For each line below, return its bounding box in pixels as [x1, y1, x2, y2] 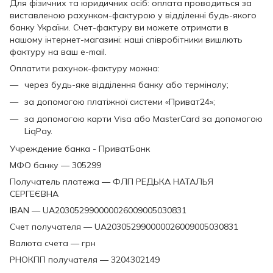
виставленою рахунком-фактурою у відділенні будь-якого [10, 9, 257, 21]
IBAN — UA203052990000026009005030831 [10, 204, 186, 216]
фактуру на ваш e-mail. [10, 46, 107, 57]
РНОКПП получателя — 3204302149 [10, 253, 160, 265]
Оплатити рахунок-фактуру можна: [10, 62, 160, 74]
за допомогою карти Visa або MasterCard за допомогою [24, 113, 263, 125]
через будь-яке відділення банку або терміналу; [24, 79, 229, 90]
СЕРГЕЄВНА [10, 188, 58, 199]
